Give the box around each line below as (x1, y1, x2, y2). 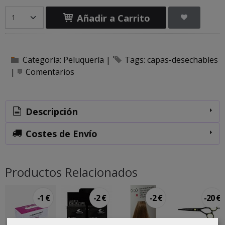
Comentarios (26, 66, 74, 77)
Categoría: (23, 54, 63, 65)
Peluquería (63, 54, 106, 65)
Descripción (23, 105, 78, 118)
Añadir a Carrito (74, 12, 151, 25)
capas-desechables (147, 54, 218, 65)
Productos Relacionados (5, 163, 138, 180)
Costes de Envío (23, 127, 98, 140)
